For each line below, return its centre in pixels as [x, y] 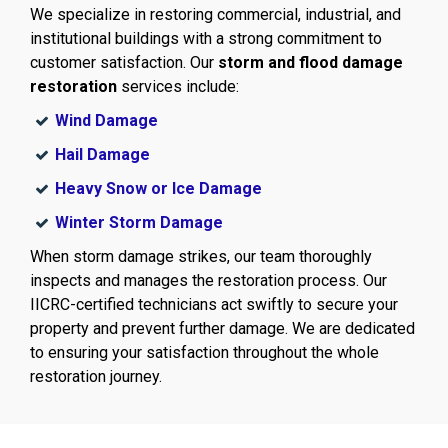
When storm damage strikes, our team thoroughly [201, 256]
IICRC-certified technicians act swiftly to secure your [214, 304]
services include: [178, 86]
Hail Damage [102, 154]
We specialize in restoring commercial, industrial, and [215, 14]
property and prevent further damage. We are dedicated [222, 328]
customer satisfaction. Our [124, 62]
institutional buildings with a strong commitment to [206, 38]
